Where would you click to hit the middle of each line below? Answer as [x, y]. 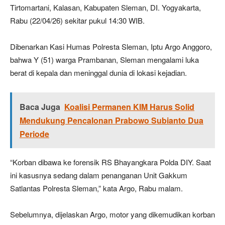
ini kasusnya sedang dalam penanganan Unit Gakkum [99, 175]
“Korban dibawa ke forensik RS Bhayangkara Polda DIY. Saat [110, 162]
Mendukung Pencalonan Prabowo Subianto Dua [111, 121]
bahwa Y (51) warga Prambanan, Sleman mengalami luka [104, 60]
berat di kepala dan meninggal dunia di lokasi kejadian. [98, 73]
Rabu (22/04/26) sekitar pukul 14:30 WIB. [77, 21]
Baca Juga [40, 107]
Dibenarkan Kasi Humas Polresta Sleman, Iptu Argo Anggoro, [111, 47]
